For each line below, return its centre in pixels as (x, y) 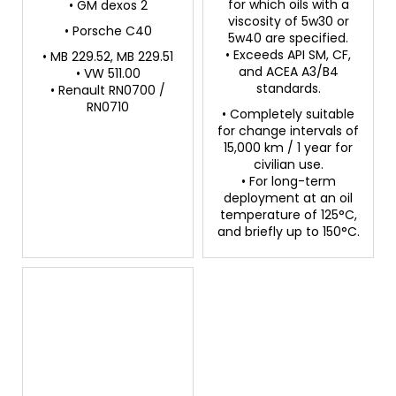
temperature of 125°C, (288, 215)
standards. (288, 89)
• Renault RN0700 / (108, 91)
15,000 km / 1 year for (288, 148)
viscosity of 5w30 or (288, 22)
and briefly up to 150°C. (288, 232)
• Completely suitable (288, 114)
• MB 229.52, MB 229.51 (108, 57)
